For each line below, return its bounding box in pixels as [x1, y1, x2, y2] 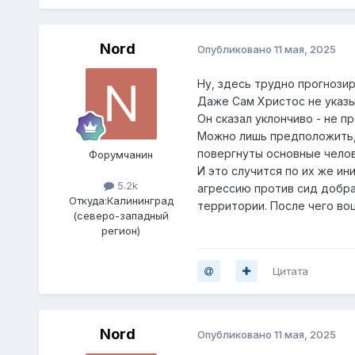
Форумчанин [89, 147, 154, 161]
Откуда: [68, 194, 107, 208]
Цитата [272, 264, 308, 277]
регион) [101, 224, 141, 238]
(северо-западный [73, 209, 170, 223]
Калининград [106, 194, 174, 208]
